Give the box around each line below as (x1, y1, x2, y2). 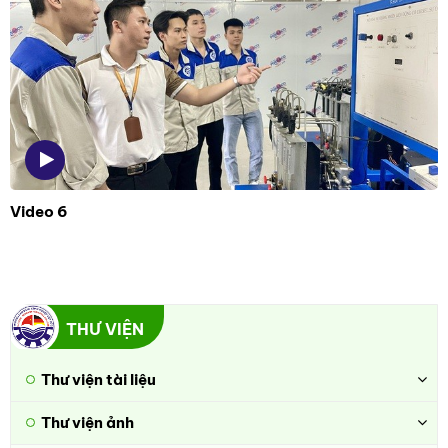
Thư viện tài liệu (41, 370, 156, 390)
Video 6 (10, 202, 68, 222)
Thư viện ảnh (41, 413, 134, 433)
